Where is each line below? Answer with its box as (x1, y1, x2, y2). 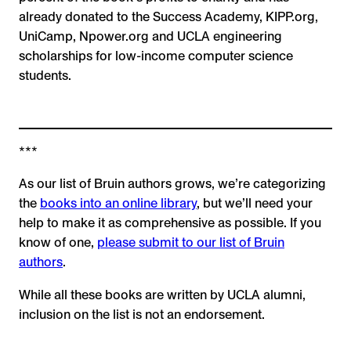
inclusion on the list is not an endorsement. (19, 306, 265, 322)
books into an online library (40, 196, 197, 212)
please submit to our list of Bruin (97, 235, 284, 251)
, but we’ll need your (197, 196, 313, 212)
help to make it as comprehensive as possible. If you (19, 215, 321, 231)
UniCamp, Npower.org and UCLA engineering (19, 28, 282, 44)
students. (19, 67, 71, 83)
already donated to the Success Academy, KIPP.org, (19, 9, 318, 24)
